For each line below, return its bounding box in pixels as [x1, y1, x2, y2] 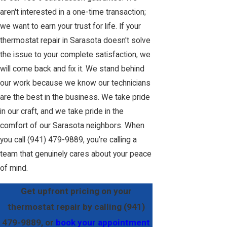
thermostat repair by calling [7, 201, 124, 212]
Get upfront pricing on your [20, 185, 132, 196]
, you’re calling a [83, 135, 137, 145]
